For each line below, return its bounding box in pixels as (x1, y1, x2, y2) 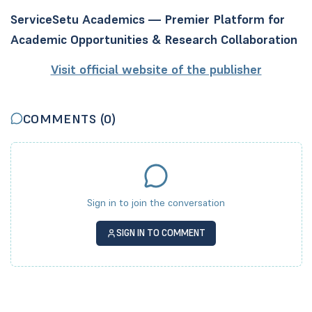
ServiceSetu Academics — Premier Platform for (10, 10, 285, 27)
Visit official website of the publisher (50, 61, 262, 77)
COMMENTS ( (22, 110, 104, 127)
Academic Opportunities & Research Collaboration (10, 31, 297, 47)
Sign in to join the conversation (87, 196, 225, 210)
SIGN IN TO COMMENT (116, 228, 206, 239)
